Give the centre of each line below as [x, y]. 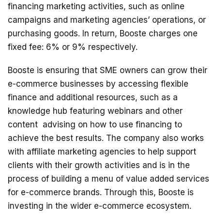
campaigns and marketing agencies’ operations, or [107, 20]
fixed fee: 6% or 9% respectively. [73, 47]
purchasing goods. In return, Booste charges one [103, 33]
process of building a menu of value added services [108, 178]
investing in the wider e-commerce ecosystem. [100, 206]
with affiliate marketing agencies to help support [102, 151]
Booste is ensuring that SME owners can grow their [108, 70]
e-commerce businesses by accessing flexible [98, 84]
